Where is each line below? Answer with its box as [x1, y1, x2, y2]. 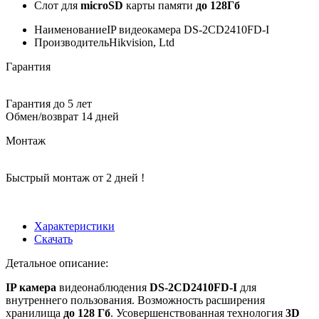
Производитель [34, 36, 109, 48]
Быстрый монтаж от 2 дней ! [6, 171, 145, 184]
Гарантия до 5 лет [6, 97, 92, 110]
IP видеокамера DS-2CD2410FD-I [107, 23, 269, 36]
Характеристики [34, 219, 115, 232]
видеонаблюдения [56, 281, 150, 293]
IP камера [6, 281, 56, 293]
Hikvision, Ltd [109, 36, 174, 48]
